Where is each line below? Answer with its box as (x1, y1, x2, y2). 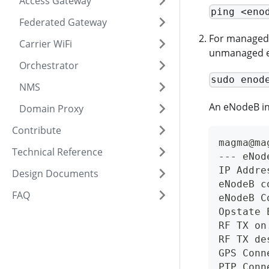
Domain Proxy (19, 102, 83, 115)
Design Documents (12, 167, 98, 180)
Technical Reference (12, 145, 103, 159)
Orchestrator (19, 59, 79, 72)
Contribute (12, 124, 61, 137)
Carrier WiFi (19, 37, 72, 50)
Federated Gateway (19, 16, 107, 29)
